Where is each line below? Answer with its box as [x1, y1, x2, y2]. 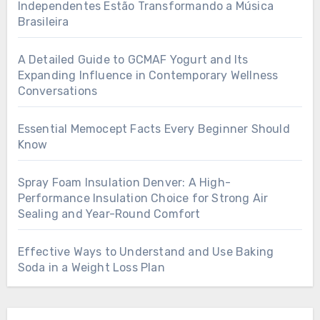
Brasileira [17, 15, 69, 29]
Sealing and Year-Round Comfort [17, 207, 201, 221]
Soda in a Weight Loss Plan [17, 261, 165, 275]
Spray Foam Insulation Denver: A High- [17, 176, 231, 190]
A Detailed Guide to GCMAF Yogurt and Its [17, 53, 249, 67]
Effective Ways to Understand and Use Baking [17, 245, 274, 259]
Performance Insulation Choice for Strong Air [17, 191, 269, 206]
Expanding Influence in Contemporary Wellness [17, 69, 279, 83]
